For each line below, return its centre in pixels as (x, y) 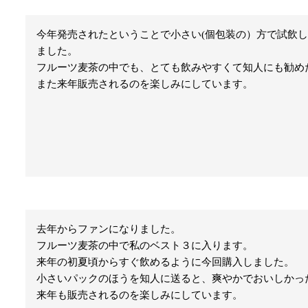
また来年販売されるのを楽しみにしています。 (145, 84)
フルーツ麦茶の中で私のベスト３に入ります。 (145, 245)
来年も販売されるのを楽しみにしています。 (140, 295)
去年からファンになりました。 (109, 229)
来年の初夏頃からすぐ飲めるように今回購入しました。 (166, 262)
